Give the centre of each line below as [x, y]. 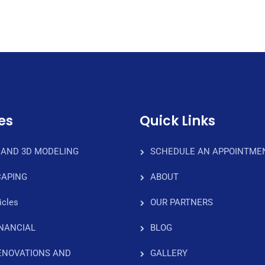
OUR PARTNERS [182, 202]
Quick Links [177, 121]
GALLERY [169, 253]
